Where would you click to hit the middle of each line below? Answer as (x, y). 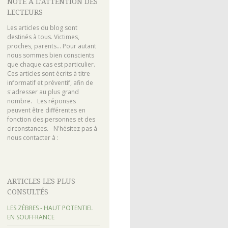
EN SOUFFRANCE (31, 217)
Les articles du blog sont (42, 28)
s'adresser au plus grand (43, 92)
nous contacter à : (33, 138)
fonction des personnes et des (51, 120)
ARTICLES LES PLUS (41, 181)
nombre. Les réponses (41, 101)
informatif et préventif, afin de (50, 83)
